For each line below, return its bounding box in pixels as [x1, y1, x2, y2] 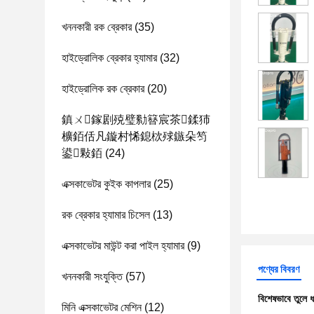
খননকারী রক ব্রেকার [62, 21, 132, 33]
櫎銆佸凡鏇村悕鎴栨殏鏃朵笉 [62, 130, 207, 142]
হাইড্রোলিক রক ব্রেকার [62, 83, 144, 95]
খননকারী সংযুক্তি [62, 271, 123, 282]
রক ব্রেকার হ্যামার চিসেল [62, 209, 150, 221]
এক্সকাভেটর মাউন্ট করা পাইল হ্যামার [62, 240, 184, 252]
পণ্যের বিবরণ [258, 264, 299, 275]
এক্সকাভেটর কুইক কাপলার [62, 178, 151, 190]
